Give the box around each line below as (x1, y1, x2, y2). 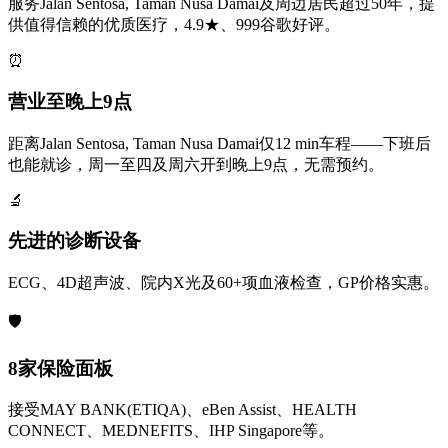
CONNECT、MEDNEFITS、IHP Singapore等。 (8, 422, 334, 440)
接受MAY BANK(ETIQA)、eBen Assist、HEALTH (8, 401, 357, 419)
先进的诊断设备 (8, 230, 141, 252)
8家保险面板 (8, 357, 113, 379)
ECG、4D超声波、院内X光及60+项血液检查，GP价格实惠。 (8, 273, 439, 291)
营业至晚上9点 (8, 90, 132, 112)
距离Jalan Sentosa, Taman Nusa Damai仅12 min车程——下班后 (8, 134, 431, 152)
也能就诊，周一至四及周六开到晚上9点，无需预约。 (8, 155, 384, 173)
